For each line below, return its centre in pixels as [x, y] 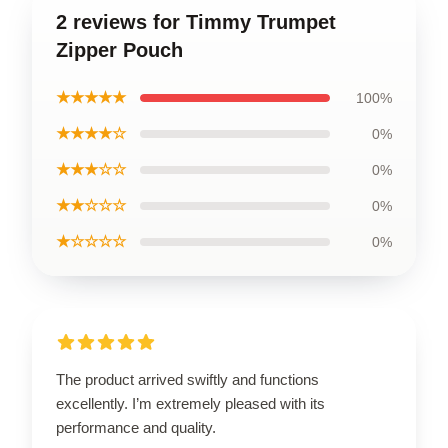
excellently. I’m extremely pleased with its [190, 403]
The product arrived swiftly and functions [187, 379]
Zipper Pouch [119, 49]
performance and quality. [136, 427]
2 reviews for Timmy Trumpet [196, 21]
